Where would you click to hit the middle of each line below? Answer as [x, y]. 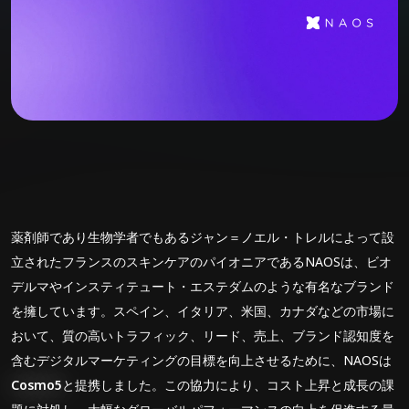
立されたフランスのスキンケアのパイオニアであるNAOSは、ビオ [201, 262]
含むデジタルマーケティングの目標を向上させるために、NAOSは [201, 360]
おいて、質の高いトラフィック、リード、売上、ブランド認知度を [203, 336]
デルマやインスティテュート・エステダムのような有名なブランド [203, 286]
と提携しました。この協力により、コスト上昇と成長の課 [228, 385]
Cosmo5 [37, 385]
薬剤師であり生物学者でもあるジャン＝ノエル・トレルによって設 [203, 237]
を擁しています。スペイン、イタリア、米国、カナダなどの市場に [203, 311]
